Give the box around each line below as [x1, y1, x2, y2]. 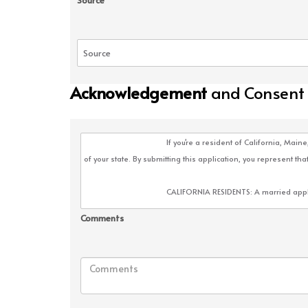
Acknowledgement [70, 81, 207, 104]
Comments [80, 211, 124, 224]
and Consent [207, 81, 305, 104]
